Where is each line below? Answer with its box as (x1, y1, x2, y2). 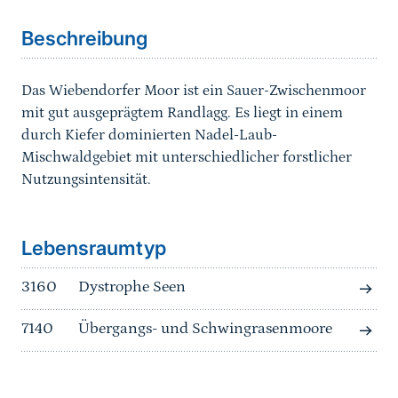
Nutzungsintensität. (21, 171, 151, 189)
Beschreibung (21, 27, 147, 51)
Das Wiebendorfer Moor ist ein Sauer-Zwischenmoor (21, 82, 366, 100)
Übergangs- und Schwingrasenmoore (78, 320, 332, 338)
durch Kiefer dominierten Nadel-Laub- (21, 126, 277, 145)
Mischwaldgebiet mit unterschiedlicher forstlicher (21, 148, 352, 167)
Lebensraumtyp (21, 236, 166, 260)
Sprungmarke (26, 188, 115, 207)
